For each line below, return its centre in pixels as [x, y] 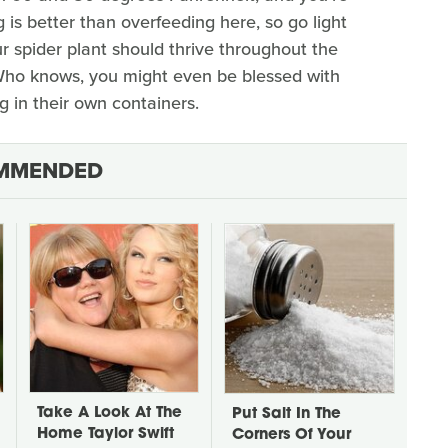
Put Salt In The [286, 414]
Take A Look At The [109, 413]
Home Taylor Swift [105, 434]
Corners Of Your [291, 435]
